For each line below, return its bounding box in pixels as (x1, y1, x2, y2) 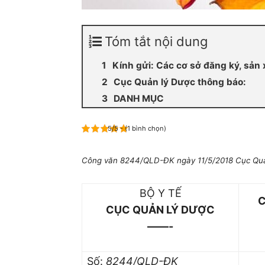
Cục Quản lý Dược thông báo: (114, 76, 246, 88)
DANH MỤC (114, 93, 164, 104)
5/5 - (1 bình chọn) (108, 124, 166, 132)
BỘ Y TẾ (139, 187, 182, 199)
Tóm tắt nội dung (105, 34, 208, 49)
